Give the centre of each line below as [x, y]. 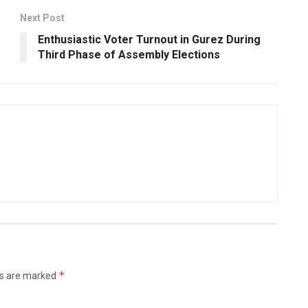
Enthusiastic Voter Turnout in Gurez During [149, 39]
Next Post [42, 18]
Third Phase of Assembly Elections [129, 54]
